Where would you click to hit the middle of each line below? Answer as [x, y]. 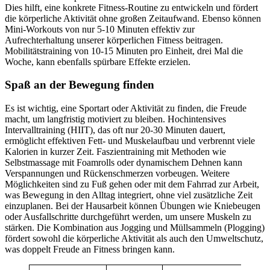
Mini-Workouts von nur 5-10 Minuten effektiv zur [100, 29]
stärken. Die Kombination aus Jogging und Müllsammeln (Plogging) [135, 228]
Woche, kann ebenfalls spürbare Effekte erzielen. [98, 61]
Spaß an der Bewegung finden [80, 85]
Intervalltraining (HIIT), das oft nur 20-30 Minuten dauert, [115, 130]
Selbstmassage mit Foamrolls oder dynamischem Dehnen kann [124, 163]
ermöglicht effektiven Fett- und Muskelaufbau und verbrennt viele [130, 141]
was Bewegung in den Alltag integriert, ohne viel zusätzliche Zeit [129, 195]
